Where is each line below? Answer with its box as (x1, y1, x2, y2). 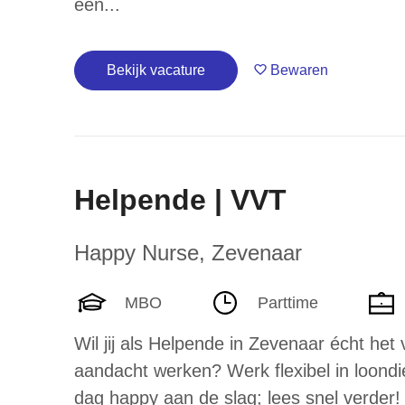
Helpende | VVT (74, 184, 287, 216)
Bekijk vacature (107, 62, 205, 78)
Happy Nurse (74, 240, 199, 265)
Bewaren (270, 62, 329, 78)
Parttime (258, 293, 318, 312)
